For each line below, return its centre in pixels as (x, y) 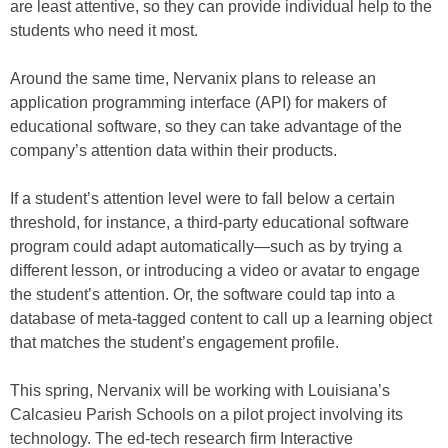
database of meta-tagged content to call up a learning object (221, 318)
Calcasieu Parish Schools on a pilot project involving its (206, 414)
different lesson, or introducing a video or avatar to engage (215, 270)
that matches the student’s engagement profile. (174, 342)
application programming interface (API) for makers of (198, 102)
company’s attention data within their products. (173, 150)
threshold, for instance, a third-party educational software (209, 222)
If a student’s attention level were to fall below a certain (202, 198)
